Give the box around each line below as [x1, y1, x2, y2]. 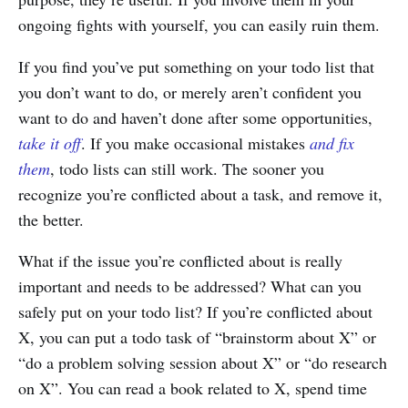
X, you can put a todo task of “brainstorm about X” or [18, 326, 376, 349]
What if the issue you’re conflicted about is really [18, 250, 342, 272]
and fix [310, 131, 354, 154]
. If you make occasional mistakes [81, 131, 310, 154]
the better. [18, 208, 84, 230]
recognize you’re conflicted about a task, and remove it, [18, 182, 382, 205]
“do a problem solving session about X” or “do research [18, 352, 387, 374]
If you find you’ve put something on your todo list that [18, 55, 374, 77]
